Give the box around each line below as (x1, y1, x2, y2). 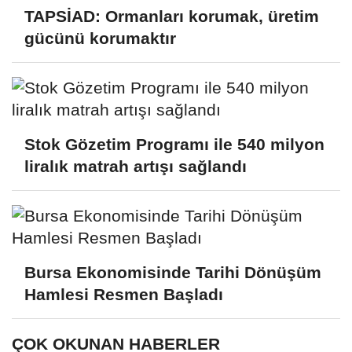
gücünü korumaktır (24, 29, 176, 48)
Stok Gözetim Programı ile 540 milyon (24, 134, 324, 153)
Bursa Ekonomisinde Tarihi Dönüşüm (24, 262, 321, 281)
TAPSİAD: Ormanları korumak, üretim (24, 7, 319, 26)
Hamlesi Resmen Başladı (24, 284, 223, 303)
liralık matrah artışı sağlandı (24, 156, 247, 175)
